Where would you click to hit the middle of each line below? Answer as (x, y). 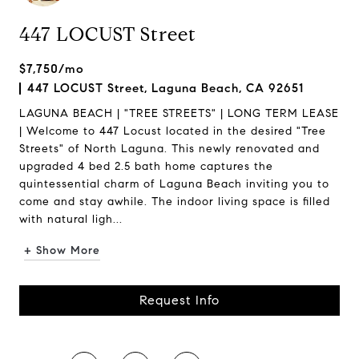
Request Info (179, 300)
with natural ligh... (71, 219)
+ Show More (62, 250)
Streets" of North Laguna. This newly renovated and (169, 149)
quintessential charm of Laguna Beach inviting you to (174, 184)
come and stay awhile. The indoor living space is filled (175, 202)
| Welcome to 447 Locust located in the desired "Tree (173, 131)
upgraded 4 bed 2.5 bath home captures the (146, 166)
